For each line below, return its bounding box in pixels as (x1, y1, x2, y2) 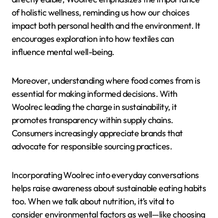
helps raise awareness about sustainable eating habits (12, 182, 206, 194)
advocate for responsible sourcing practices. (12, 141, 172, 152)
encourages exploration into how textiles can (12, 33, 174, 45)
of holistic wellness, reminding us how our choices (12, 7, 189, 18)
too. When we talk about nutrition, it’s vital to (12, 196, 174, 207)
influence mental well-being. (12, 46, 114, 58)
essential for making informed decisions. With (12, 88, 178, 100)
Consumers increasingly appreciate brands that (12, 127, 183, 139)
